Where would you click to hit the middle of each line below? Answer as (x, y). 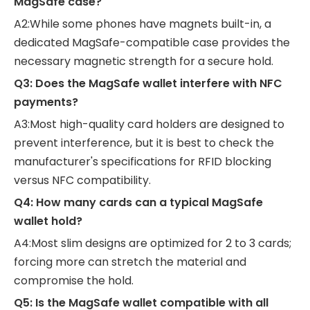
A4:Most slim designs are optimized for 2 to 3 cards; (153, 243)
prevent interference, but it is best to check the (144, 143)
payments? (46, 102)
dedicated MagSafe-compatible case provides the (152, 42)
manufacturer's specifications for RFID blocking (143, 161)
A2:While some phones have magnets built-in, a (143, 24)
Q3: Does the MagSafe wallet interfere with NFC (148, 83)
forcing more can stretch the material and (130, 262)
